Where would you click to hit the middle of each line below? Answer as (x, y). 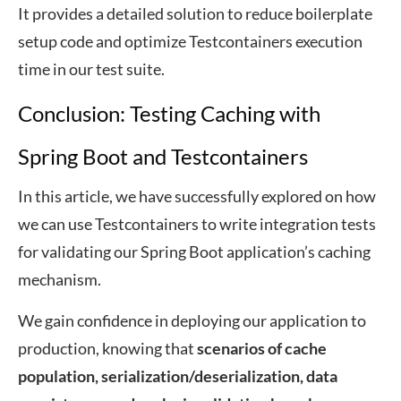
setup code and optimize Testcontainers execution (190, 41)
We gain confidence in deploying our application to (192, 320)
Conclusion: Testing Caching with (169, 113)
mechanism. (60, 279)
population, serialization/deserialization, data (178, 376)
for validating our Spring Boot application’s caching (194, 252)
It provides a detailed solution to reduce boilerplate (195, 13)
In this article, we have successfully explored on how (197, 196)
